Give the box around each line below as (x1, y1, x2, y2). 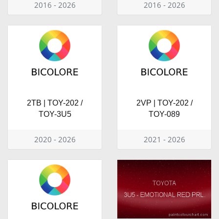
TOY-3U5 (38, 109, 71, 118)
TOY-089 (149, 109, 180, 118)
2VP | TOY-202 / (136, 98, 193, 107)
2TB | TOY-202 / (27, 98, 83, 107)
